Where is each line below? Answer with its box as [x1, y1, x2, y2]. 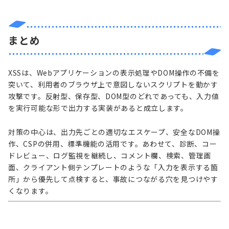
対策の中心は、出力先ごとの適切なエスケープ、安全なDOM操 [8, 127, 220, 138]
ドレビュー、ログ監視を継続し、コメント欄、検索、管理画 [8, 150, 211, 161]
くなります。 [8, 186, 53, 196]
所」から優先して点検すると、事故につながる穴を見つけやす [8, 174, 218, 185]
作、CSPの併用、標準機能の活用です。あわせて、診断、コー [8, 139, 217, 149]
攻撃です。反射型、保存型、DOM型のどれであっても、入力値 [8, 91, 219, 102]
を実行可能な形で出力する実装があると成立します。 [8, 103, 188, 113]
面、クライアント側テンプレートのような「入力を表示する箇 [8, 162, 218, 173]
